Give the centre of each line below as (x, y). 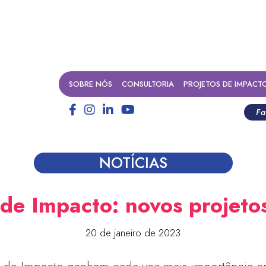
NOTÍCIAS (133, 163)
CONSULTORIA (148, 84)
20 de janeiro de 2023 (133, 233)
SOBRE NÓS (91, 84)
